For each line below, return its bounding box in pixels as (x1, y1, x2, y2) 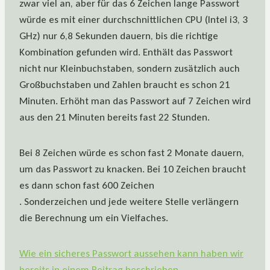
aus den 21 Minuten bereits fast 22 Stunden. (19, 111, 210, 124)
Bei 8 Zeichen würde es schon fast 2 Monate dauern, (19, 146, 244, 160)
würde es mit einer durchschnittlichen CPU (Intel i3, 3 (19, 13, 248, 27)
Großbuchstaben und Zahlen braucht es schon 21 (19, 78, 230, 92)
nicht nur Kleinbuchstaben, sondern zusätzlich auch (19, 62, 240, 75)
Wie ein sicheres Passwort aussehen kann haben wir (19, 247, 243, 260)
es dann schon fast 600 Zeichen (19, 179, 154, 192)
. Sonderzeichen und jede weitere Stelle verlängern (19, 195, 239, 209)
